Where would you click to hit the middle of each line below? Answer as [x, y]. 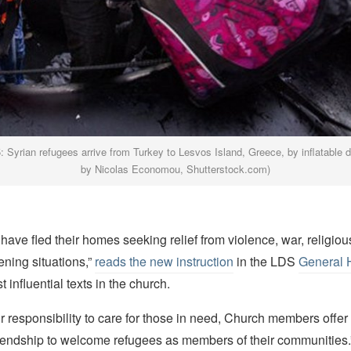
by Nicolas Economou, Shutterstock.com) [175, 169]
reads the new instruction [164, 262]
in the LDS [266, 262]
